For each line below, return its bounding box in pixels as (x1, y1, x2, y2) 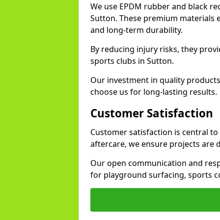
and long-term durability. (90, 25, 183, 35)
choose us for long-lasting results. (90, 86, 217, 97)
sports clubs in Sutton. (90, 55, 174, 66)
